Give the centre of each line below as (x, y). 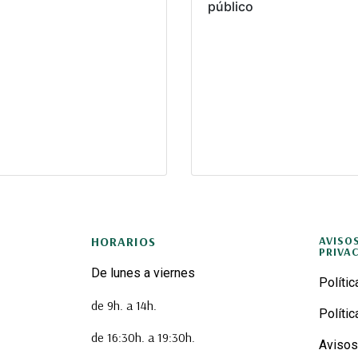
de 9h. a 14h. (124, 306)
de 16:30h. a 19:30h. (143, 338)
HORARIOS (124, 242)
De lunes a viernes (143, 273)
